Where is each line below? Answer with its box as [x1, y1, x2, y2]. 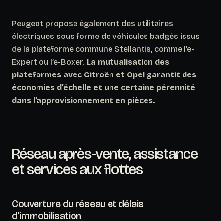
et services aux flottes [12, 160, 143, 178]
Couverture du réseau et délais [12, 197, 144, 210]
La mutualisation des [87, 57, 169, 67]
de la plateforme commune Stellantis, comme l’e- [12, 44, 194, 54]
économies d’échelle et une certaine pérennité [12, 82, 195, 92]
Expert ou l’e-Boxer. [12, 57, 87, 67]
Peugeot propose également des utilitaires [12, 18, 173, 28]
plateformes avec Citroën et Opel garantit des [12, 70, 196, 79]
